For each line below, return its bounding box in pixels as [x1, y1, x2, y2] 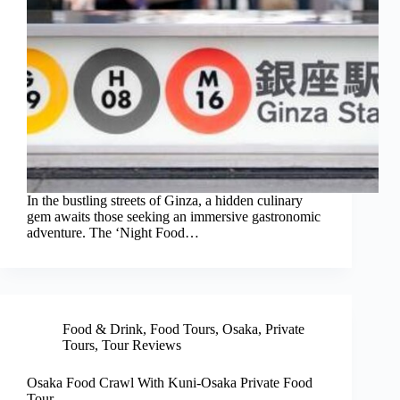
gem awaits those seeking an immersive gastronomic [27, 209, 321, 225]
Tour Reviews [102, 337, 181, 354]
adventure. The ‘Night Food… [27, 225, 199, 241]
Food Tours [150, 321, 215, 337]
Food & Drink [62, 321, 143, 337]
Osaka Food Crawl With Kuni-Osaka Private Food [27, 375, 312, 391]
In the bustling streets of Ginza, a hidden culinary [27, 193, 303, 209]
